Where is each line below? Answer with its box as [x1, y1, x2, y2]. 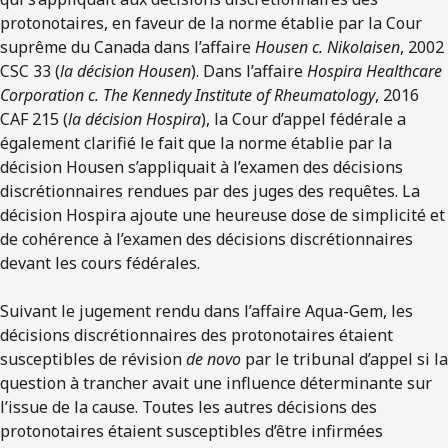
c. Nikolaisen [312, 35, 400, 58]
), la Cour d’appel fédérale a [201, 107, 406, 130]
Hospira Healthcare [303, 59, 442, 82]
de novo [186, 347, 241, 370]
